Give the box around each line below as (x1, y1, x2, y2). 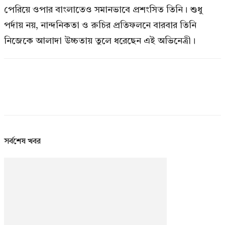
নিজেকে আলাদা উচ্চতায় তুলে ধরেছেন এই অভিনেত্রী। (4, 36, 195, 46)
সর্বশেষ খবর (4, 137, 41, 146)
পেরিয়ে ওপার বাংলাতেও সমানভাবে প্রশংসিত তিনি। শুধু (4, 5, 202, 15)
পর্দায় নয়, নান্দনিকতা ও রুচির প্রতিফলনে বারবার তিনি (4, 21, 196, 30)
